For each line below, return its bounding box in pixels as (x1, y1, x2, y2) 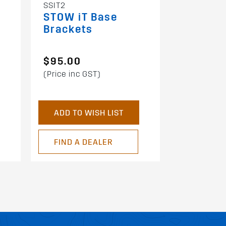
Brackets (43, 23, 93, 36)
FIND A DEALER (53, 137, 112, 147)
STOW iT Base (43, 11, 118, 24)
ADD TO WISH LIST (53, 108, 124, 118)
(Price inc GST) (43, 69, 101, 79)
